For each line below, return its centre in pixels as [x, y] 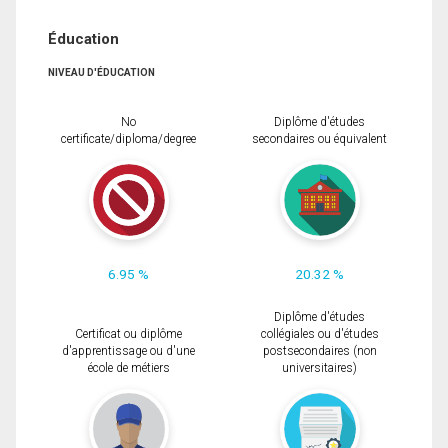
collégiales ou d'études [319, 334]
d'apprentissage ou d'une [128, 351]
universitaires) [319, 368]
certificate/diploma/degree [128, 139]
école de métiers [128, 368]
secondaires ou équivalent [319, 139]
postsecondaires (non [319, 351]
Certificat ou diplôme [128, 334]
